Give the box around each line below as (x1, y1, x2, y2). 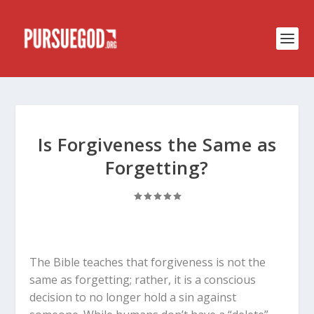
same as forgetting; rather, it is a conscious (29, 272, 257, 287)
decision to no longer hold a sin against (29, 289, 237, 305)
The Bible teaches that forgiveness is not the (29, 254, 266, 270)
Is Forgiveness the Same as (37, 132, 277, 157)
